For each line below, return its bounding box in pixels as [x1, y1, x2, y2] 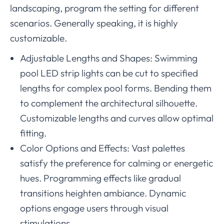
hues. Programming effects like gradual [20, 172, 181, 184]
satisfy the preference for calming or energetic [20, 157, 213, 169]
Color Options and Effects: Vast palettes [20, 142, 185, 154]
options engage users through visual [20, 202, 168, 214]
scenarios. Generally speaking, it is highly [10, 17, 178, 29]
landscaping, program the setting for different [10, 2, 199, 14]
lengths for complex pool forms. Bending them [20, 82, 211, 94]
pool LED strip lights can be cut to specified [20, 67, 198, 79]
